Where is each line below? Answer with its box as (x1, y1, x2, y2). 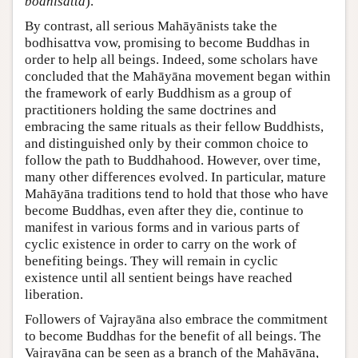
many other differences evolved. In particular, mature (25, 169, 326, 185)
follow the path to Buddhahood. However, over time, (25, 153, 320, 168)
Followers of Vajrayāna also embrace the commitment (25, 312, 328, 327)
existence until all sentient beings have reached (25, 270, 292, 285)
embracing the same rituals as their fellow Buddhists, (25, 119, 324, 134)
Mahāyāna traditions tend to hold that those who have (25, 186, 328, 201)
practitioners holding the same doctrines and (25, 102, 276, 117)
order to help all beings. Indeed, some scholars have (25, 52, 318, 67)
